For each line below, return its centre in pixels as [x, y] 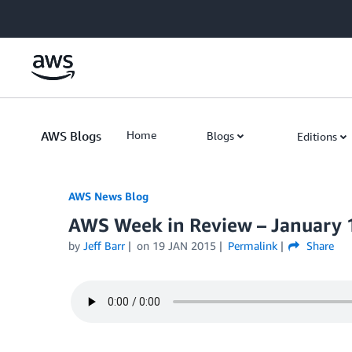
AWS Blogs [71, 136]
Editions [317, 136]
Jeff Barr [104, 246]
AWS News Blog [108, 196]
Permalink [252, 246]
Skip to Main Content [59, 15]
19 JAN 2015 [184, 246]
